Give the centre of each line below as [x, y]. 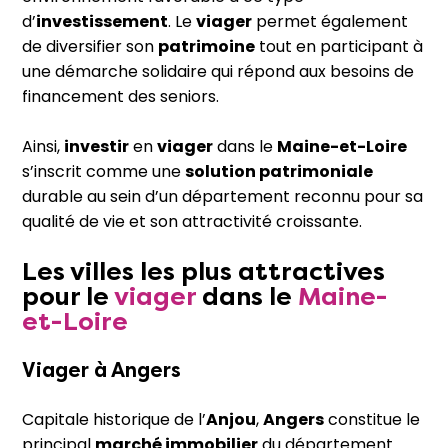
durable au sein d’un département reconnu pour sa [222, 196]
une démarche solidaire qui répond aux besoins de [218, 71]
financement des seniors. [120, 96]
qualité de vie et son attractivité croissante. [192, 221]
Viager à [66, 370]
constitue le [372, 420]
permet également [330, 21]
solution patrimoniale [279, 171]
